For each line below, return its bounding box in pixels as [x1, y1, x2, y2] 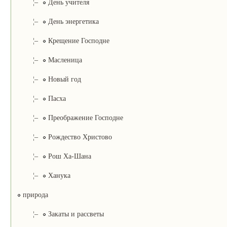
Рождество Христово [46, 133, 112, 141]
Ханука [46, 171, 70, 179]
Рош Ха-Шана [46, 152, 91, 160]
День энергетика [46, 17, 99, 25]
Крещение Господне [46, 36, 109, 45]
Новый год [46, 75, 81, 83]
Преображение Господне [46, 113, 123, 122]
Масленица [46, 56, 82, 64]
